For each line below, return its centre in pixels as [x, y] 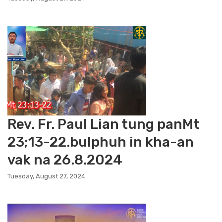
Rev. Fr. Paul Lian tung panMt [104, 124]
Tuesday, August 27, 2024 [46, 176]
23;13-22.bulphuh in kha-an [101, 142]
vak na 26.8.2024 [65, 160]
